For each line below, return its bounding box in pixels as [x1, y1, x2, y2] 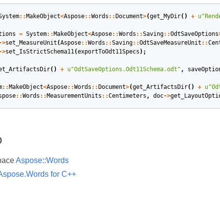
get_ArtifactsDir [133, 83, 188, 91]
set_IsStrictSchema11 [5, 48, 74, 55]
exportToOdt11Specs [78, 48, 139, 55]
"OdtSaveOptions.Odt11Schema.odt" [71, 66, 181, 73]
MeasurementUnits [47, 92, 102, 100]
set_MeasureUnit [5, 39, 57, 47]
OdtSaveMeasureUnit [139, 39, 201, 47]
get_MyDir [150, 13, 181, 20]
